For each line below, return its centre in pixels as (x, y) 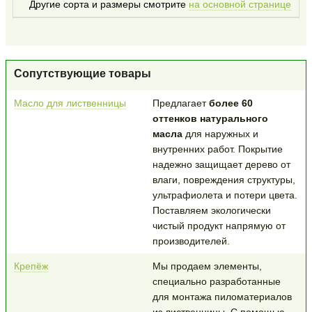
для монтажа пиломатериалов (222, 296)
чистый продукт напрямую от (219, 225)
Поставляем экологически (211, 210)
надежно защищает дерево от (221, 164)
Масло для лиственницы (70, 103)
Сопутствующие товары (82, 73)
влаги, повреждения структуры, (224, 179)
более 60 (229, 103)
